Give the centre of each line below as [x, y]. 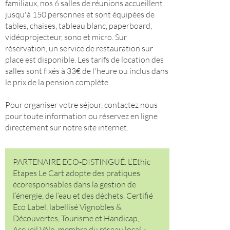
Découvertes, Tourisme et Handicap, [76, 218]
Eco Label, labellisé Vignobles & [67, 207]
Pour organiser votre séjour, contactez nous [81, 105]
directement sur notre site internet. [67, 127]
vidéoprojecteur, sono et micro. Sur [66, 37]
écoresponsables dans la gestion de [74, 184]
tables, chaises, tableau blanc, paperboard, [79, 26]
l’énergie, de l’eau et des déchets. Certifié [83, 196]
